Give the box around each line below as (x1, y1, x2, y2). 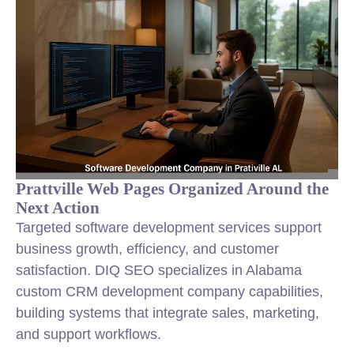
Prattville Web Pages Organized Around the (16, 179, 329, 198)
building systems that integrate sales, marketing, (16, 305, 319, 321)
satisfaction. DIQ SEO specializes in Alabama (16, 262, 302, 278)
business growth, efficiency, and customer (16, 241, 279, 257)
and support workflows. (16, 326, 161, 342)
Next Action (16, 198, 100, 217)
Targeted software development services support (16, 220, 322, 235)
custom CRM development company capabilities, (16, 284, 323, 299)
